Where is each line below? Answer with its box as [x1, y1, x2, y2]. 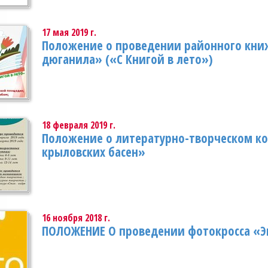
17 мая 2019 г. [42, 26, 96, 39]
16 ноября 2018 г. [42, 211, 110, 224]
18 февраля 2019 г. [42, 118, 115, 132]
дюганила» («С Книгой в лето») [42, 51, 213, 68]
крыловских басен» [42, 144, 145, 160]
